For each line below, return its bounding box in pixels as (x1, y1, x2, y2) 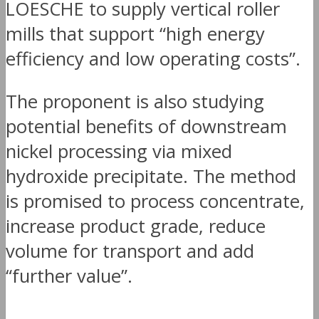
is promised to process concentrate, (6, 189, 305, 214)
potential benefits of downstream (6, 114, 287, 140)
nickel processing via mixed (6, 139, 232, 164)
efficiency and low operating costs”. (6, 46, 300, 71)
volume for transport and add (6, 239, 254, 264)
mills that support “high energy (6, 21, 265, 46)
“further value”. (6, 263, 132, 289)
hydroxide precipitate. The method (6, 164, 296, 189)
